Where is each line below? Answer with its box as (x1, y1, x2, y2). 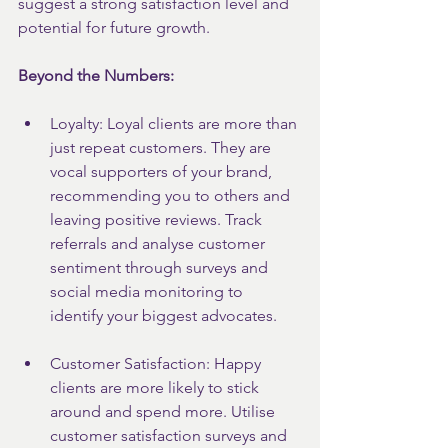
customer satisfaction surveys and (50, 426, 291, 445)
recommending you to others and (50, 186, 294, 205)
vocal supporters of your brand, (50, 162, 276, 181)
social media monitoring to (50, 282, 247, 301)
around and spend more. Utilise (50, 402, 279, 421)
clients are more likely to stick (50, 378, 263, 397)
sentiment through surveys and (50, 258, 272, 277)
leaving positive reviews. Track (50, 210, 266, 229)
